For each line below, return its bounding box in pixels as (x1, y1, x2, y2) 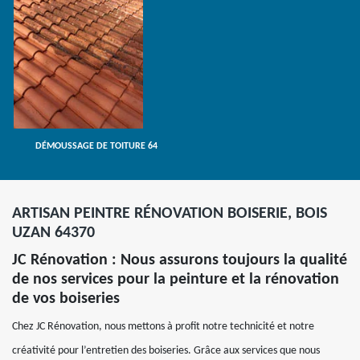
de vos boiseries (12, 291, 120, 307)
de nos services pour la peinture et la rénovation (12, 272, 339, 288)
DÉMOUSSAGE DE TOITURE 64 (35, 141, 157, 151)
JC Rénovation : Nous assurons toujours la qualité (12, 252, 347, 268)
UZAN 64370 (12, 225, 95, 241)
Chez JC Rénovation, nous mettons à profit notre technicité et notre (12, 321, 314, 333)
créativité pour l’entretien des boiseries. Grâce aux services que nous (12, 345, 320, 357)
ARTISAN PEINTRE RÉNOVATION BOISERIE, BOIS (12, 206, 327, 222)
